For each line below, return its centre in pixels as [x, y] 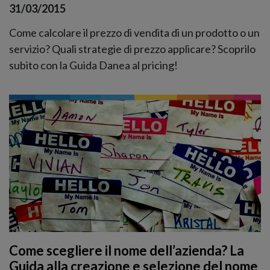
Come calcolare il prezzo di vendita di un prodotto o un [134, 32]
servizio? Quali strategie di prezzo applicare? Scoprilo [132, 49]
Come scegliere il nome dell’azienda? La [127, 251]
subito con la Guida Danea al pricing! [93, 65]
